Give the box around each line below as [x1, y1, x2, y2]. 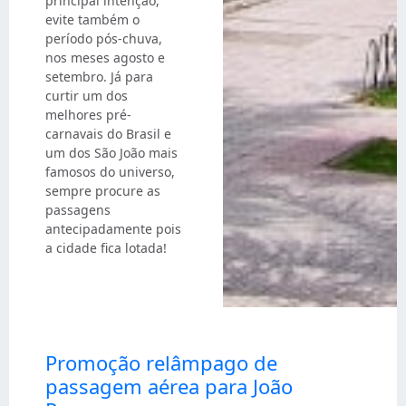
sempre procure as [45, 182, 160, 200]
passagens [45, 201, 111, 219]
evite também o [45, 11, 140, 29]
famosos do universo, [45, 163, 175, 181]
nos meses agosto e [45, 49, 165, 67]
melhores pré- [45, 106, 131, 124]
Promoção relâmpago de [45, 348, 277, 376]
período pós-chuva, [45, 30, 162, 48]
